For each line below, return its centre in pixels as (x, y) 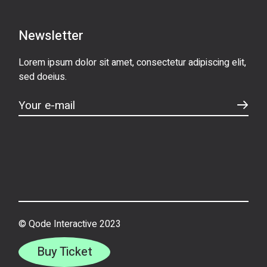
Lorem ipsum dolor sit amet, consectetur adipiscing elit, (133, 62)
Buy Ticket (65, 252)
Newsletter (51, 35)
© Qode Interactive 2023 (70, 224)
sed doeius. (43, 77)
